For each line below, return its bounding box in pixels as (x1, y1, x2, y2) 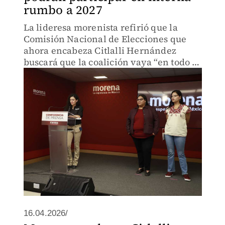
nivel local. (23, 79, 72, 91)
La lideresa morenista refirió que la (23, 21, 178, 34)
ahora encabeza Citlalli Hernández (23, 44, 177, 57)
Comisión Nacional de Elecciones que (23, 33, 187, 45)
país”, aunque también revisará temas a (23, 67, 195, 80)
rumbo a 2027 (23, 2, 102, 18)
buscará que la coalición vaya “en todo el (23, 56, 200, 68)
